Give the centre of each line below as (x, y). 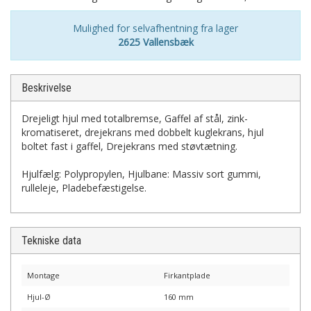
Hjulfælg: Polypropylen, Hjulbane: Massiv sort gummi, (141, 174)
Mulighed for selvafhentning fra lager (155, 28)
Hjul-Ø (39, 297)
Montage (43, 275)
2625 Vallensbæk (155, 42)
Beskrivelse (47, 88)
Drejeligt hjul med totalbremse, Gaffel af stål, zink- (135, 118)
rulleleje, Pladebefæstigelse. (84, 188)
